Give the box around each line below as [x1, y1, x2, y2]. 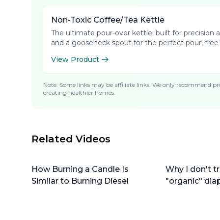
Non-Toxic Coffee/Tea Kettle [51, 15, 165, 25]
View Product [51, 55, 99, 64]
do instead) [165, 188, 211, 197]
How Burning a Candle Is [31, 165, 129, 174]
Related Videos [31, 133, 110, 145]
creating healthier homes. [43, 89, 115, 96]
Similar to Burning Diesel [31, 176, 129, 186]
